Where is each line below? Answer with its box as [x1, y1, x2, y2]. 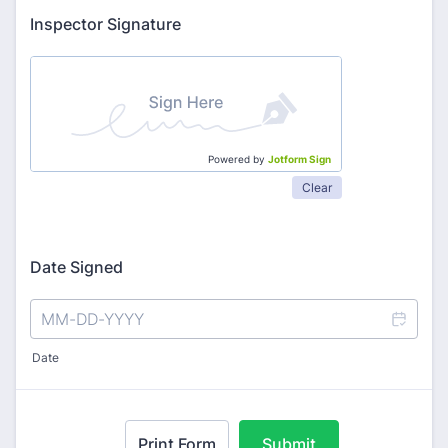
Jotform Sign [268, 153, 331, 165]
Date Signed [30, 257, 123, 277]
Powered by [208, 153, 268, 165]
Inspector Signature [30, 14, 181, 34]
